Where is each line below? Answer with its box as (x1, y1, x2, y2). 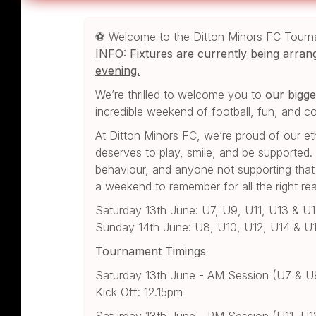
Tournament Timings (95, 243, 207, 258)
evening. (95, 63, 140, 78)
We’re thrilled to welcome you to (95, 87, 266, 102)
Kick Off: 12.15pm (95, 284, 183, 299)
